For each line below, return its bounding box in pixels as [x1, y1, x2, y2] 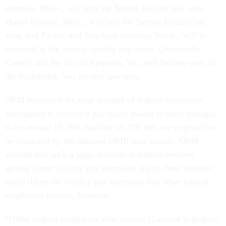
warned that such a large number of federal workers [5, 149, 194, 160]
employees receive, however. [5, 190, 111, 201]
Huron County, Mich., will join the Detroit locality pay [5, 17, 207, 27]
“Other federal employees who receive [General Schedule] [5, 214, 219, 224]
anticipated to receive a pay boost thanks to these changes [5, 108, 216, 119]
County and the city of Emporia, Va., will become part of [5, 58, 215, 68]
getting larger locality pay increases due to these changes [5, 163, 213, 174]
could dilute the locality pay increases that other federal [5, 177, 208, 187]
